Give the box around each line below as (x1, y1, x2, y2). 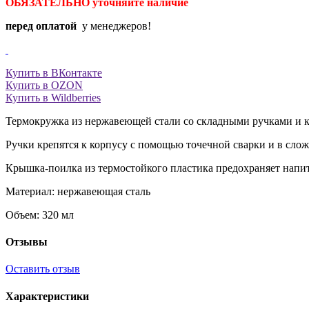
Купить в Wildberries (6, 91, 101, 103)
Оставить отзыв (6, 263, 80, 275)
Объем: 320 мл (6, 208, 74, 221)
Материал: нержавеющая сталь (6, 185, 150, 197)
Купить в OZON (6, 79, 83, 91)
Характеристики (6, 290, 89, 302)
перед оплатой (6, 19, 79, 32)
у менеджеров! (79, 19, 151, 32)
